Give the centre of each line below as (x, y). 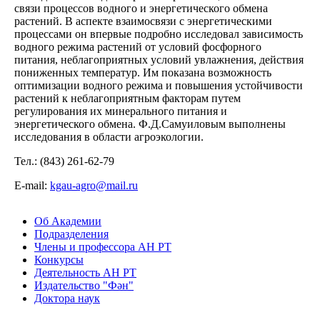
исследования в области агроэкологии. (109, 136)
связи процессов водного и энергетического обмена (141, 8)
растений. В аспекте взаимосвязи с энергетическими (143, 21)
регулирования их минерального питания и (121, 111)
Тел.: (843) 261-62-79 (64, 161)
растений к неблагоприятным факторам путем (127, 98)
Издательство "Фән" (84, 285)
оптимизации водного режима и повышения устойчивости (159, 85)
